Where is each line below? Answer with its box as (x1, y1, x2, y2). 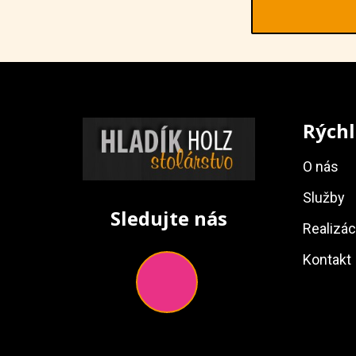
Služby (302, 189, 345, 207)
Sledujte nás (110, 204, 227, 231)
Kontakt (302, 251, 351, 269)
